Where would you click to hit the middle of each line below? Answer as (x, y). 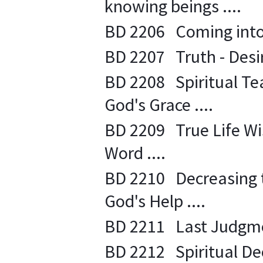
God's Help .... (155, 201)
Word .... (135, 153)
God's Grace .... (159, 104)
